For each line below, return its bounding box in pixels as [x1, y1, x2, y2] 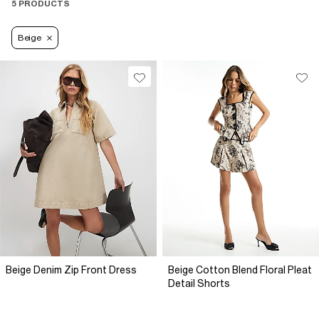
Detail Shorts [168, 278, 230, 290]
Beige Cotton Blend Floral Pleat [168, 264, 312, 276]
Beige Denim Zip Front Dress [6, 264, 137, 276]
